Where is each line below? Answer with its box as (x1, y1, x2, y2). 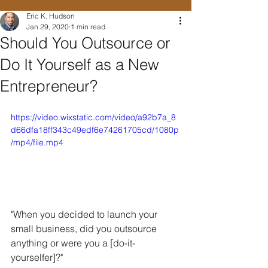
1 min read (71, 22, 105, 31)
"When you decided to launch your (11, 208, 160, 220)
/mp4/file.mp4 (11, 137, 63, 148)
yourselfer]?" (11, 251, 68, 263)
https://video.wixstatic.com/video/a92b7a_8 (11, 112, 176, 123)
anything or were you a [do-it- (11, 236, 135, 249)
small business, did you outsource (11, 222, 159, 234)
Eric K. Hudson (26, 11, 75, 20)
